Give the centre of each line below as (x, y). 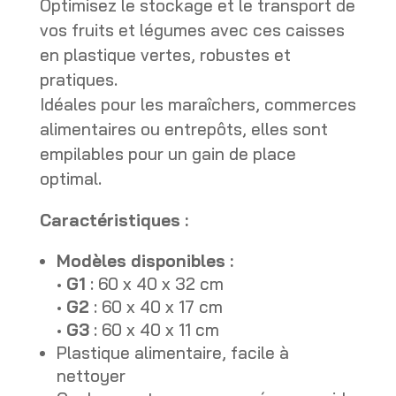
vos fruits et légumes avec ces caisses (192, 30)
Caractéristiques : (114, 220)
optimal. (70, 178)
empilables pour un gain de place (168, 153)
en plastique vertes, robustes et (165, 54)
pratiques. (78, 79)
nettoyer (91, 375)
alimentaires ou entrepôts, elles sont (183, 129)
